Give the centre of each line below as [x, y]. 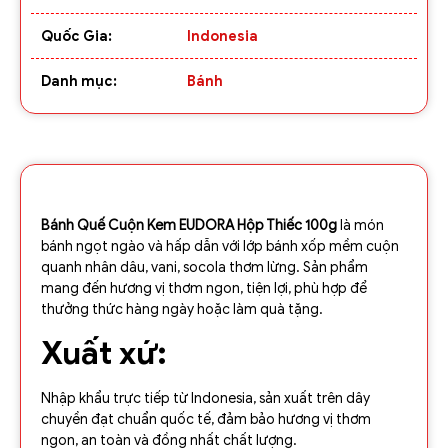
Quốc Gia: [76, 36]
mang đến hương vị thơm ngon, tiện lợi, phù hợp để [204, 288]
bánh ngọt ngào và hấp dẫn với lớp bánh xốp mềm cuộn [220, 246]
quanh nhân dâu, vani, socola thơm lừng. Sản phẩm [204, 267]
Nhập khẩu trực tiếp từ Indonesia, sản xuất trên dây [205, 399]
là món [360, 225]
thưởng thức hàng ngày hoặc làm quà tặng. [182, 309]
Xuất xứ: [104, 353]
